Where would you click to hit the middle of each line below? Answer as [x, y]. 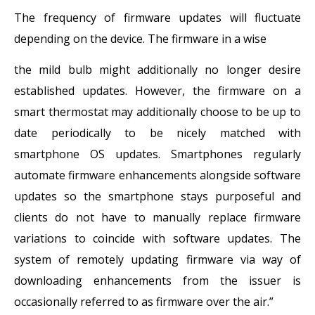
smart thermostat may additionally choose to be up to [157, 112]
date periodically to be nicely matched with [157, 133]
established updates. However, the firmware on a [157, 91]
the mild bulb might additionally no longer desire [157, 70]
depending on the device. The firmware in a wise [140, 39]
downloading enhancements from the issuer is [157, 281]
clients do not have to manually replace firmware [157, 218]
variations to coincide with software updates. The [157, 239]
